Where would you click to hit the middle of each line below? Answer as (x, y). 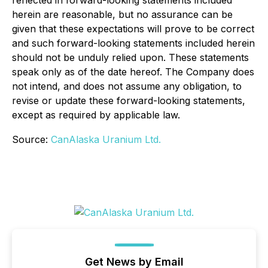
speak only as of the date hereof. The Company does (133, 72)
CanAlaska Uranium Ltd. (106, 140)
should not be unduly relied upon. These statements (130, 58)
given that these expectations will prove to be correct (133, 29)
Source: (31, 140)
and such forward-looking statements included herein (133, 43)
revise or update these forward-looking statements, (129, 101)
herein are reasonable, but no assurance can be (122, 15)
